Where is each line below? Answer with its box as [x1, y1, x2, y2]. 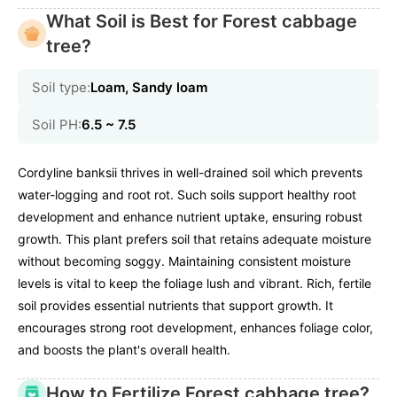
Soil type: [32, 78, 90, 96]
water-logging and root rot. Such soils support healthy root [18, 186, 356, 202]
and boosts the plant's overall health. [18, 341, 230, 357]
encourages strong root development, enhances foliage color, [18, 319, 373, 335]
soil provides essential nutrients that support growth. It [18, 297, 333, 313]
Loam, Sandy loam [90, 78, 207, 96]
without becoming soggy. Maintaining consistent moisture [18, 253, 351, 269]
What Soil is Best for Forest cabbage [46, 10, 357, 32]
